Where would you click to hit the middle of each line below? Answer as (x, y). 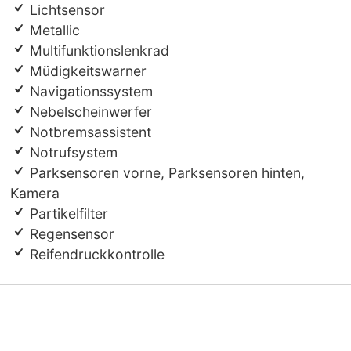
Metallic (53, 31)
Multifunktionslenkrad (98, 51)
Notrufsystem (72, 153)
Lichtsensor (66, 10)
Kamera (35, 194)
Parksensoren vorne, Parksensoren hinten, (166, 173)
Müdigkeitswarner (87, 71)
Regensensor (71, 234)
